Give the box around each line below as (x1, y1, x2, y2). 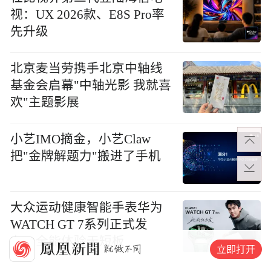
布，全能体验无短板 (10, 235, 125, 249)
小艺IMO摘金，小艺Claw (10, 132, 151, 146)
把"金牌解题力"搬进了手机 (10, 149, 162, 163)
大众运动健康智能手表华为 (10, 201, 163, 215)
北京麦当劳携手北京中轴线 (10, 61, 163, 75)
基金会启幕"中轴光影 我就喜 (10, 78, 172, 92)
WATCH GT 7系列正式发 (10, 218, 148, 232)
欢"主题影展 (10, 95, 80, 109)
